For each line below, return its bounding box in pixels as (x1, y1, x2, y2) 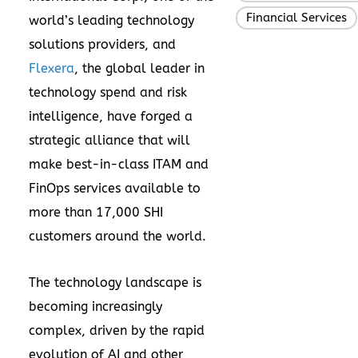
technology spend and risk (29, 84, 187, 100)
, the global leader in (74, 60, 205, 76)
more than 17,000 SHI (29, 204, 163, 220)
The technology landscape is (29, 274, 201, 290)
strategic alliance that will (29, 132, 190, 148)
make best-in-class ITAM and (29, 156, 209, 172)
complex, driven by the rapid (29, 322, 205, 338)
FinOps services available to (29, 180, 201, 196)
